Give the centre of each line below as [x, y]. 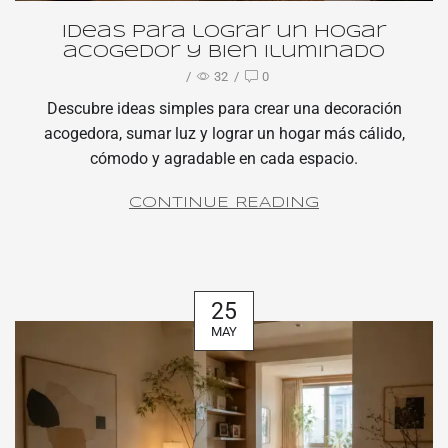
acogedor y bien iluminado [224, 53]
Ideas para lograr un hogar [224, 33]
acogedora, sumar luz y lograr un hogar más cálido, [224, 134]
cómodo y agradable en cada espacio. [224, 159]
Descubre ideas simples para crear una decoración [224, 109]
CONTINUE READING [224, 203]
